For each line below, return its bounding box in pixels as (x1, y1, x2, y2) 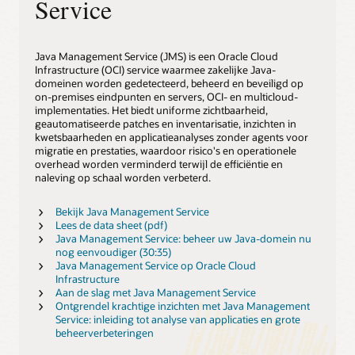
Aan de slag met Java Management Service (55, 285, 256, 299)
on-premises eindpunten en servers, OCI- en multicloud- (35, 90, 298, 104)
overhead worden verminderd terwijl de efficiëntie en (35, 158, 283, 171)
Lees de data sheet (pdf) (55, 218, 167, 231)
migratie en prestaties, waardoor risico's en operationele (35, 144, 296, 158)
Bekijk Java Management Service (55, 204, 209, 218)
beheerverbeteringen (55, 326, 154, 339)
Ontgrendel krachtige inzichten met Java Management (55, 299, 310, 312)
